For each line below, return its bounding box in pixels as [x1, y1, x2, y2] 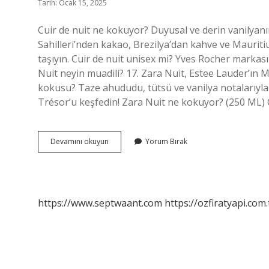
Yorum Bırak [145, 136, 187, 147]
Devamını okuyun [50, 136, 109, 147]
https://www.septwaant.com [38, 196, 162, 210]
